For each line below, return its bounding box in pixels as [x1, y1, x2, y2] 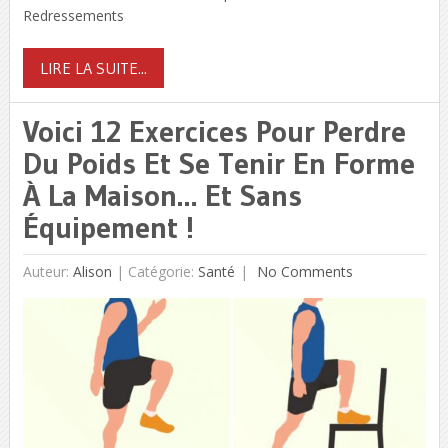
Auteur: [22, 261, 73, 281]
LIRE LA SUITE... [39, 57, 147, 78]
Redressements [22, 5, 124, 25]
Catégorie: [127, 261, 198, 281]
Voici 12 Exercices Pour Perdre [22, 112, 406, 150]
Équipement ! [22, 208, 194, 246]
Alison [72, 261, 112, 281]
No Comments [252, 261, 353, 281]
